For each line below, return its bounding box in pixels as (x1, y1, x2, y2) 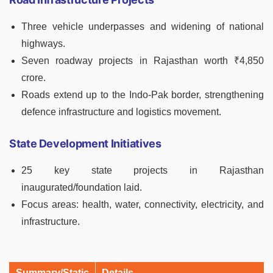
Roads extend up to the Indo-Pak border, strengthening (21, 90, 264, 101)
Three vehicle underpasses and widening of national (21, 21, 264, 32)
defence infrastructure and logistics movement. (21, 107, 221, 118)
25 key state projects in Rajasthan (21, 165, 264, 176)
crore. (21, 73, 46, 83)
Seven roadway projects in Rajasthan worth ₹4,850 (21, 55, 264, 66)
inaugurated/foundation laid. (21, 182, 142, 193)
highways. (21, 38, 65, 49)
